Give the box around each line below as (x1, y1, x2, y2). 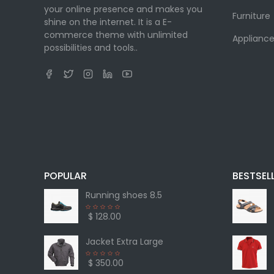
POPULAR (44, 168, 87, 183)
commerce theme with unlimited (44, 28, 188, 41)
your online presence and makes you (44, 2, 202, 15)
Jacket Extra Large (86, 235, 163, 248)
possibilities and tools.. (44, 41, 138, 54)
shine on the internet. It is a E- (44, 15, 172, 28)
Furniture (232, 9, 270, 22)
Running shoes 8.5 (86, 188, 162, 201)
